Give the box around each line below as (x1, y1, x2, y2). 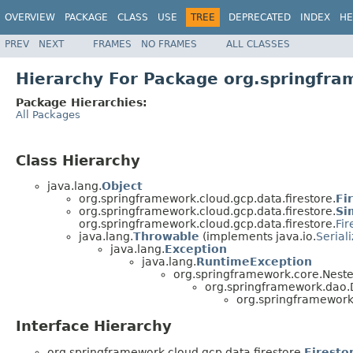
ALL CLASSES (226, 38, 290, 50)
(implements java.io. (199, 230, 316, 243)
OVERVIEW (5, 12, 55, 23)
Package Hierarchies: (16, 95, 147, 109)
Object (102, 180, 143, 193)
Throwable (133, 230, 199, 243)
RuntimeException (196, 255, 312, 269)
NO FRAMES (141, 38, 197, 50)
